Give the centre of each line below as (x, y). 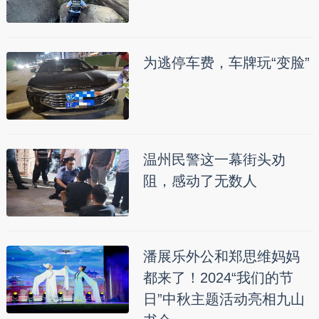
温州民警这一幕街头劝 (214, 159)
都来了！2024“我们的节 (218, 277)
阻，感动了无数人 (200, 181)
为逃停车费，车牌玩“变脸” (226, 62)
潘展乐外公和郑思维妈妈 (221, 256)
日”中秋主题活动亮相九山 (224, 299)
